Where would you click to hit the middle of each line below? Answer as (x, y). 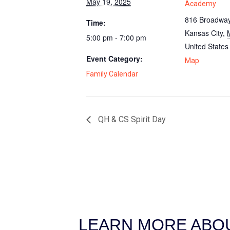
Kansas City (204, 33)
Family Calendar (112, 74)
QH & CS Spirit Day (131, 119)
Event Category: (114, 59)
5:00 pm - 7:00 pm (116, 37)
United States (207, 46)
